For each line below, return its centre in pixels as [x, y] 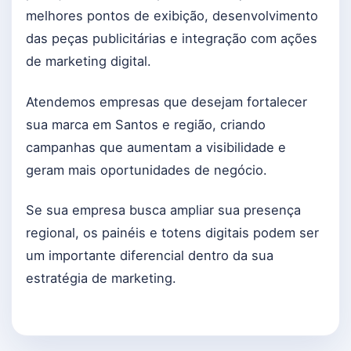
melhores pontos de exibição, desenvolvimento [172, 16]
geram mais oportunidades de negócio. [147, 170]
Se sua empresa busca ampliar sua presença [163, 210]
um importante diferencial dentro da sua [150, 255]
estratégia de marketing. [101, 278]
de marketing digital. [89, 62]
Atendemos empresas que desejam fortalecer [166, 101]
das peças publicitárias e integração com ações [172, 39]
